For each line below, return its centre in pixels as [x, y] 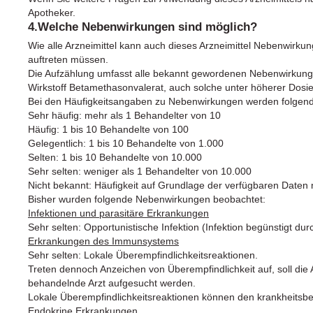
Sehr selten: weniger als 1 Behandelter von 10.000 [140, 171]
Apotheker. [52, 12]
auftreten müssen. [68, 59]
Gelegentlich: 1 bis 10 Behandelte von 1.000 [126, 143]
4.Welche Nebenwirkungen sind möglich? [143, 26]
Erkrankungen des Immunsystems [103, 241]
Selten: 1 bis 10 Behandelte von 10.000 [115, 157]
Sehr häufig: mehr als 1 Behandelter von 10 [124, 115]
